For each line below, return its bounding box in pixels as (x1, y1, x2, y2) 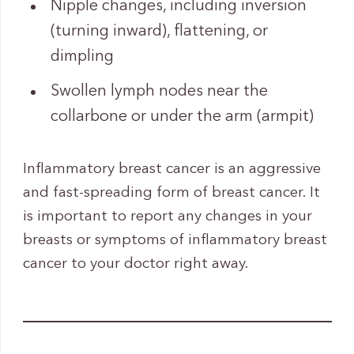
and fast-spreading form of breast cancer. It (22, 186, 320, 201)
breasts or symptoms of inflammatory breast (22, 233, 327, 249)
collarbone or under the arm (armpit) (50, 109, 314, 126)
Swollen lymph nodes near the (50, 84, 268, 100)
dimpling (50, 49, 114, 66)
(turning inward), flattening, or (50, 24, 268, 40)
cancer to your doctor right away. (22, 257, 249, 273)
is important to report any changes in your (22, 209, 312, 225)
